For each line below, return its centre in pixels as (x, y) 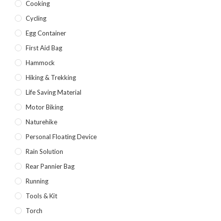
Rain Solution (44, 152)
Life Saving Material (53, 92)
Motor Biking (44, 107)
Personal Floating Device (61, 137)
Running (37, 181)
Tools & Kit (41, 196)
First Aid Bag (44, 48)
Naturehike (41, 122)
